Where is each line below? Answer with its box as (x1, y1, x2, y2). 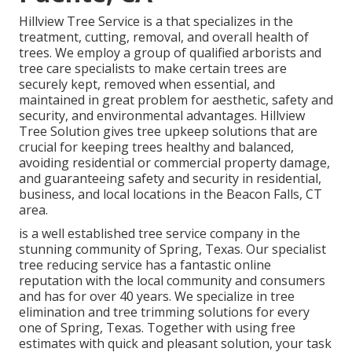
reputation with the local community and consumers (19, 271, 325, 289)
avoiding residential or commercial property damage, (19, 153, 330, 171)
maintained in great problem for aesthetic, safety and (19, 90, 333, 108)
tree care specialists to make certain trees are (19, 59, 287, 77)
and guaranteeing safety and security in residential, (19, 169, 321, 187)
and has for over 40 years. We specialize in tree (19, 287, 295, 305)
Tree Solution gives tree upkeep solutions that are (19, 122, 317, 140)
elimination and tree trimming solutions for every (19, 302, 310, 321)
